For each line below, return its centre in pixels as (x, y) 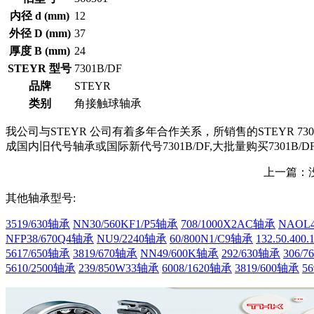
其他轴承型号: (41, 198)
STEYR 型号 (40, 68)
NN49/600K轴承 (179, 253)
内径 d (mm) (40, 16)
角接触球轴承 (108, 103)
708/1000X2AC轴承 (228, 224)
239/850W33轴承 (119, 268)
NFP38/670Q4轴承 (50, 239)
